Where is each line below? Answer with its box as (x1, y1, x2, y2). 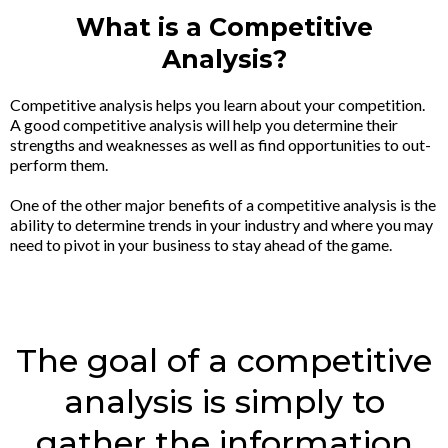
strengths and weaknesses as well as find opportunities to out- (10, 135, 431, 155)
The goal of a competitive (16, 341, 432, 381)
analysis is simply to (63, 382, 385, 422)
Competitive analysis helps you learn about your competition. (10, 95, 425, 115)
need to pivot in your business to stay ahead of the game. (10, 235, 392, 255)
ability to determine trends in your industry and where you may (10, 215, 433, 235)
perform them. (10, 155, 108, 175)
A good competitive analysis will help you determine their (10, 115, 398, 135)
